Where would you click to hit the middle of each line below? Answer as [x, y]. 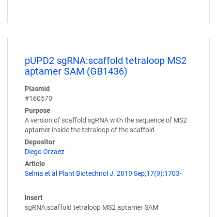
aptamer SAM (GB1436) [76, 71]
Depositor [40, 142]
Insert [34, 197]
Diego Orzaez [45, 151]
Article [35, 163]
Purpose [38, 110]
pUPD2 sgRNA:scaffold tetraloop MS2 [106, 60]
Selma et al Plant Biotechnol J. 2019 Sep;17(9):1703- [103, 173]
